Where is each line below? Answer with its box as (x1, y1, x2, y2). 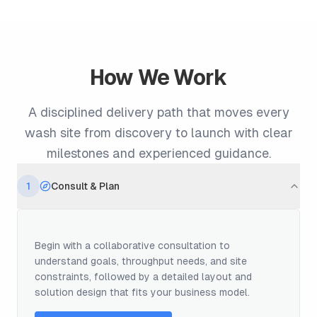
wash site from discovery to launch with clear (24, 125, 293, 140)
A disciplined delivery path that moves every (28, 104, 289, 120)
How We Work (89, 64, 228, 90)
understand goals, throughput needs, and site (35, 255, 247, 267)
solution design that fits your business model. (35, 286, 250, 298)
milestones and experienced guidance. (46, 145, 271, 161)
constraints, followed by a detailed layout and (35, 270, 252, 282)
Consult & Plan (51, 180, 120, 192)
